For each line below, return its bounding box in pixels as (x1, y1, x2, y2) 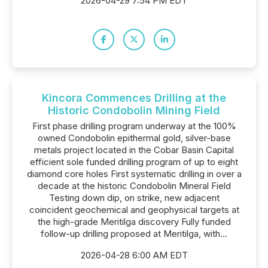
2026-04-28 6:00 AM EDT (80, 249, 188, 261)
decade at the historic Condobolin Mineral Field (37, 180, 231, 191)
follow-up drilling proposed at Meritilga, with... (41, 228, 227, 239)
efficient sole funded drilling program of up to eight (30, 156, 238, 167)
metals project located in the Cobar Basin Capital (34, 144, 234, 156)
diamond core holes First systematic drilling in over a (26, 168, 242, 179)
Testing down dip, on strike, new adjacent (48, 192, 220, 203)
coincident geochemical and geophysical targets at (29, 204, 239, 215)
